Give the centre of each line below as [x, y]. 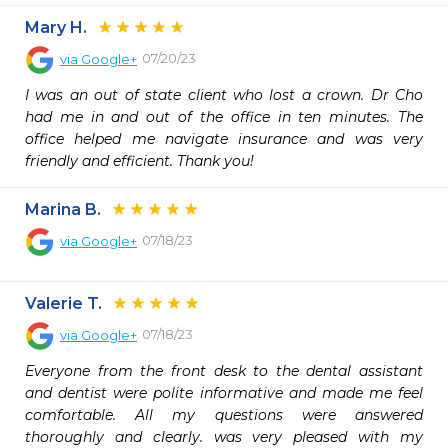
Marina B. [63, 209]
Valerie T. [63, 303]
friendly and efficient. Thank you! [139, 161]
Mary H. [56, 27]
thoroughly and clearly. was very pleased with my [224, 437]
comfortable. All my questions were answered [224, 415]
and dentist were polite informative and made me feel [224, 393]
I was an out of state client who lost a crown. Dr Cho [224, 95]
